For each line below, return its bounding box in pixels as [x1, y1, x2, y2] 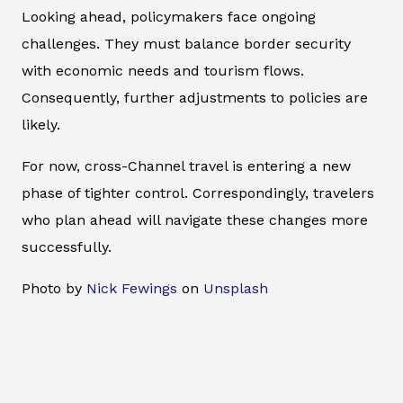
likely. [22, 116, 60, 134]
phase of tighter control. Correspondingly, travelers [22, 184, 374, 202]
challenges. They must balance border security [22, 35, 351, 53]
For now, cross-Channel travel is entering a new [22, 157, 351, 175]
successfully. [22, 238, 112, 256]
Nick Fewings [86, 280, 177, 298]
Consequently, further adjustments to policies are [22, 89, 368, 107]
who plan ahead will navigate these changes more [22, 211, 368, 229]
